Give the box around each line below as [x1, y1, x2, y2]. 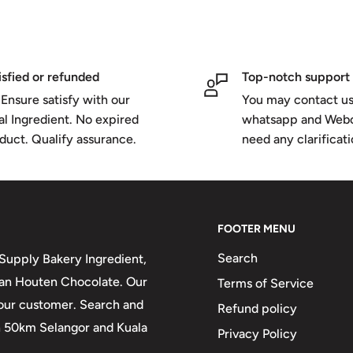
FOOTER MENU [217, 221, 295, 236]
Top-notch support [242, 69, 350, 84]
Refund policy [217, 300, 297, 316]
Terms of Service [217, 275, 314, 291]
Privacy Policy [217, 325, 297, 341]
